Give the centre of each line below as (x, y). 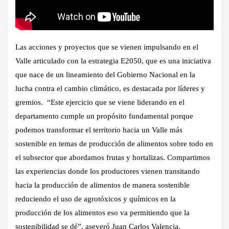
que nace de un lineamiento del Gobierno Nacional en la (105, 74)
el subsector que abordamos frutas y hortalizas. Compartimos (113, 157)
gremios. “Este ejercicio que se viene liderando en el (100, 102)
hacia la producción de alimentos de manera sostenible (102, 185)
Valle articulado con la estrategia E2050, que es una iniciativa (113, 61)
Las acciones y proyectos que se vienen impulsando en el (107, 47)
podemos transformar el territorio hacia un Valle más (99, 130)
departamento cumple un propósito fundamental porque (104, 116)
